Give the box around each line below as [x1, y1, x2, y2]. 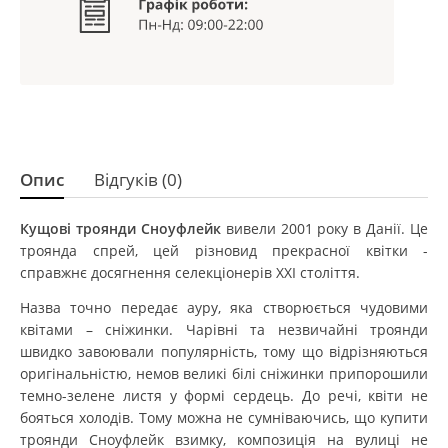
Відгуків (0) [94, 167, 182, 191]
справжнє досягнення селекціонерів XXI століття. [20, 262, 360, 282]
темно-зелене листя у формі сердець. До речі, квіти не [20, 385, 428, 405]
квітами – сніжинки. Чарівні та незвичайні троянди [20, 319, 428, 339]
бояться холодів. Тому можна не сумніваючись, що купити [20, 407, 428, 427]
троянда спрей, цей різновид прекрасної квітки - [20, 240, 428, 260]
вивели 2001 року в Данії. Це [220, 218, 428, 238]
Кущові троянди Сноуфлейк [20, 218, 221, 238]
